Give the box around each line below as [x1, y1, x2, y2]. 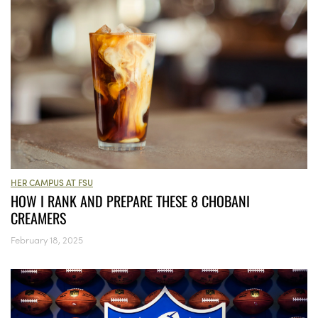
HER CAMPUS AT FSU [11, 176, 93, 189]
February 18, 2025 [11, 233, 83, 247]
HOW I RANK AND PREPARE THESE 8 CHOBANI [11, 190, 250, 212]
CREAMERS [11, 207, 66, 229]
